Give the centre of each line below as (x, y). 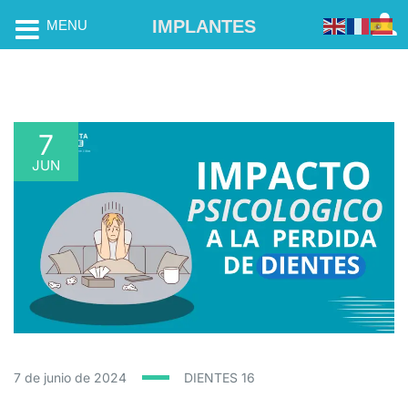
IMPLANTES (204, 26)
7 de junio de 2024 (70, 377)
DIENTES (213, 377)
